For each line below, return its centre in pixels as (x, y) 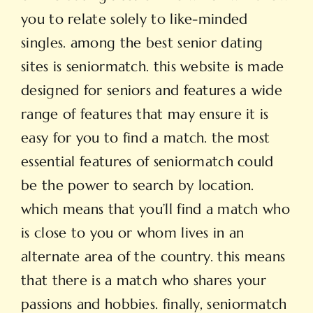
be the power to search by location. (138, 186)
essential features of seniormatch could (147, 162)
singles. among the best (100, 43)
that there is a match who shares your (144, 281)
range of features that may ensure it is (145, 115)
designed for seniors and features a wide (152, 91)
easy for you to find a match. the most (146, 138)
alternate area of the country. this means (153, 257)
